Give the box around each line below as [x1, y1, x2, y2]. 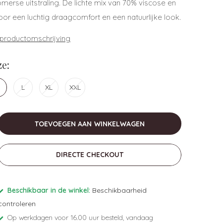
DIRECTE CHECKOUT [56, 150, 123, 159]
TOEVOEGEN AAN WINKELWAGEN [35, 119, 145, 128]
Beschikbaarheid [92, 186, 147, 195]
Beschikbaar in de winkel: [5, 186, 92, 195]
